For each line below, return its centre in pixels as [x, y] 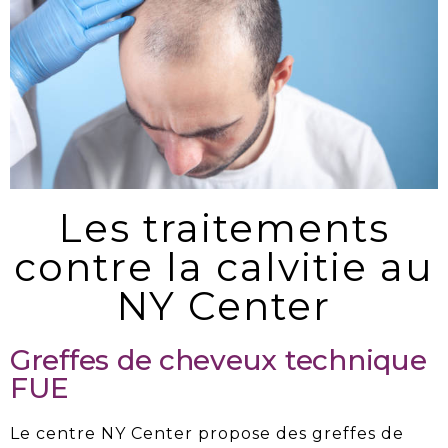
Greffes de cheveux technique [218, 359]
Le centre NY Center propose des [161, 433]
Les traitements [224, 227]
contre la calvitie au [224, 266]
